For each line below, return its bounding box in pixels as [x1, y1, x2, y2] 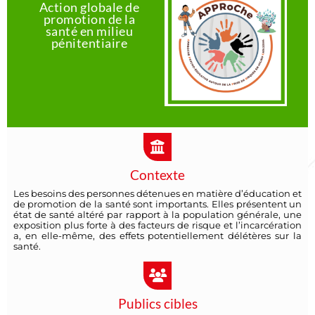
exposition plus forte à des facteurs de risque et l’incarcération [13, 219, 302, 231]
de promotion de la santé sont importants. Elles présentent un [13, 198, 302, 210]
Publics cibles [117, 295, 198, 312]
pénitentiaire [51, 34, 128, 51]
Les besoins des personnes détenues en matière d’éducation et [13, 188, 302, 199]
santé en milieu [45, 22, 134, 39]
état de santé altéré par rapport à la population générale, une [13, 209, 302, 220]
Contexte [130, 167, 185, 184]
